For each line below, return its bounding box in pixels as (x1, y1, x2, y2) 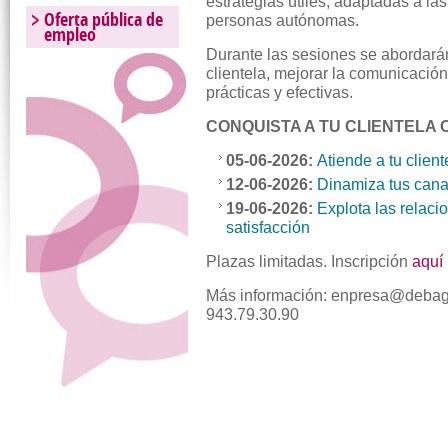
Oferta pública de (44, 6, 164, 32)
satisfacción (226, 219, 311, 236)
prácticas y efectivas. (206, 84, 354, 101)
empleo (44, 21, 97, 47)
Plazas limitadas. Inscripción (206, 253, 413, 270)
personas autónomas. (206, 12, 360, 29)
